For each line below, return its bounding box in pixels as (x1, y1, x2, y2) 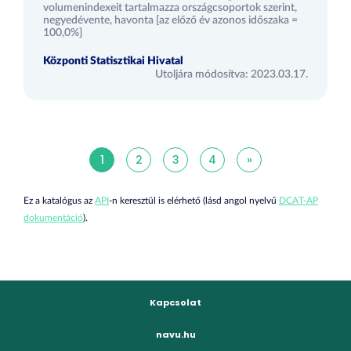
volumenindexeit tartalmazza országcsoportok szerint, (43, 2, 297, 13)
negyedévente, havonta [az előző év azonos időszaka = (43, 15, 298, 26)
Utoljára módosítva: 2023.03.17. (155, 69, 308, 80)
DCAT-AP (279, 196, 318, 205)
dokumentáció (24, 213, 83, 223)
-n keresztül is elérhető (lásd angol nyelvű (109, 196, 279, 205)
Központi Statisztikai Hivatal (43, 56, 183, 67)
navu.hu (155, 328, 196, 341)
